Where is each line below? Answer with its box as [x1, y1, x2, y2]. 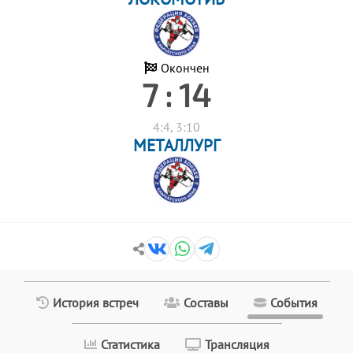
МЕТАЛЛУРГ [133, 135, 220, 156]
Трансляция [204, 338, 269, 351]
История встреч [52, 296, 139, 309]
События [269, 296, 318, 309]
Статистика [100, 338, 160, 351]
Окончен [160, 61, 210, 74]
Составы [183, 296, 229, 309]
